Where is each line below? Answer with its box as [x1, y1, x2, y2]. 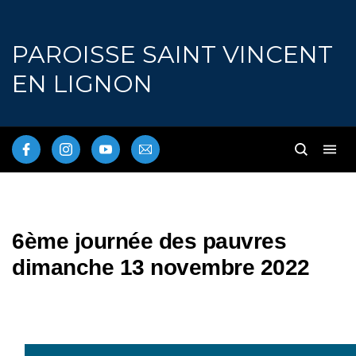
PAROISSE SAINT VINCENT [12, 40, 333, 69]
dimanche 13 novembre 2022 [12, 255, 310, 280]
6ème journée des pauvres [12, 229, 286, 253]
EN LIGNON [12, 69, 153, 99]
